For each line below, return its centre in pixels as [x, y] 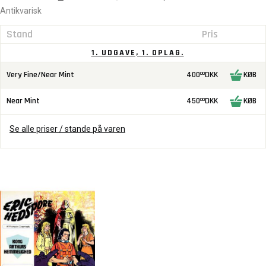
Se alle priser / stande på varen [67, 129]
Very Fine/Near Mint [40, 75]
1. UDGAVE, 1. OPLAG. [137, 53]
